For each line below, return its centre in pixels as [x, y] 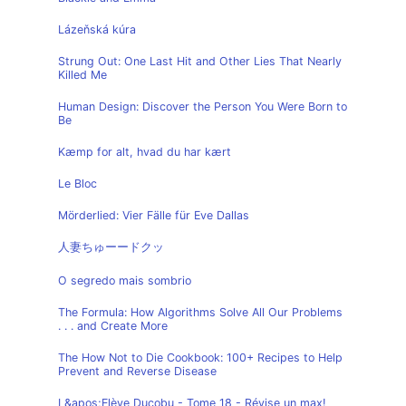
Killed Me [82, 75]
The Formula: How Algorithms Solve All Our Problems [200, 312]
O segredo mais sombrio [125, 280]
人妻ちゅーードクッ [111, 247]
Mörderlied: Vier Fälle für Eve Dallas [154, 215]
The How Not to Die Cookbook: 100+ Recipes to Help [200, 358]
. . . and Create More [113, 326]
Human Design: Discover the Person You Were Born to [203, 106]
